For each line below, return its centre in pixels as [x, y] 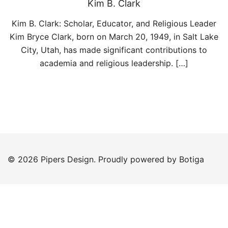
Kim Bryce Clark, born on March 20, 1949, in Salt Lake [114, 37]
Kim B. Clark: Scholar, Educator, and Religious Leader [114, 23]
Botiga [192, 159]
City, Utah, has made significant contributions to [114, 50]
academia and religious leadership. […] [114, 63]
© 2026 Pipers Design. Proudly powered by [93, 159]
